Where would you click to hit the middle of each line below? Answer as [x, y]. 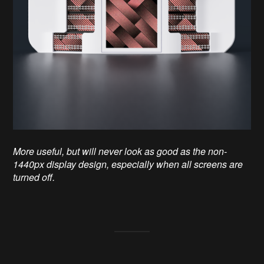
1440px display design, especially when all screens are [128, 164]
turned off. [34, 177]
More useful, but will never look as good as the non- [120, 151]
